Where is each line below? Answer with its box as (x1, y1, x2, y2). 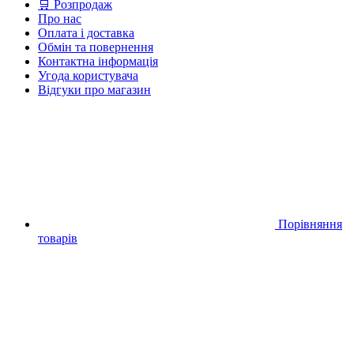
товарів (38, 231, 77, 245)
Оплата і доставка (38, 25, 134, 40)
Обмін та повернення (38, 40, 153, 54)
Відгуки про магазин (38, 82, 151, 96)
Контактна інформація (38, 54, 158, 68)
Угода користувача (38, 68, 138, 82)
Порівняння (278, 217, 342, 231)
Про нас (38, 11, 81, 25)
